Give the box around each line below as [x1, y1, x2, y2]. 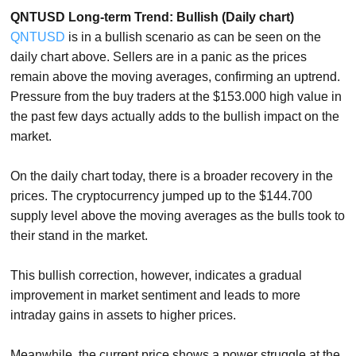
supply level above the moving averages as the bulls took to [10, 209, 346, 223]
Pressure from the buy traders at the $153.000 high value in [10, 90, 342, 104]
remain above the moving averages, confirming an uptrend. [10, 70, 341, 84]
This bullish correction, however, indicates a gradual [10, 269, 303, 283]
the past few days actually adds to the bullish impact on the [10, 110, 340, 124]
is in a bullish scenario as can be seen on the [65, 30, 322, 44]
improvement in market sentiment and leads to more [10, 288, 301, 303]
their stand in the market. [10, 229, 149, 243]
